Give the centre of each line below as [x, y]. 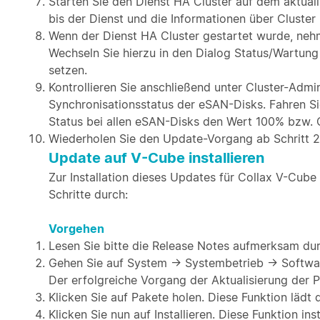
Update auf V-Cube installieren [156, 158]
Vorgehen [76, 229]
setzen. [68, 70]
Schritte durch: [88, 194]
